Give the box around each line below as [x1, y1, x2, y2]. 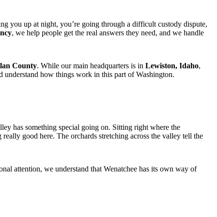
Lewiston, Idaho [145, 61, 199, 70]
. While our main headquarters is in [37, 61, 145, 70]
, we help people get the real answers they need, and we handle [12, 28, 204, 37]
